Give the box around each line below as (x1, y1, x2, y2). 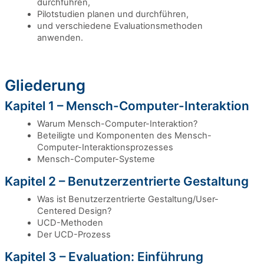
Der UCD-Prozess (37, 229, 111, 240)
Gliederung (5, 76, 85, 94)
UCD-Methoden (37, 217, 103, 228)
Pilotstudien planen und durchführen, (37, 9, 189, 19)
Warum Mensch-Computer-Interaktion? (37, 118, 197, 129)
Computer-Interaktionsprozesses (37, 142, 173, 153)
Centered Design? (37, 206, 111, 216)
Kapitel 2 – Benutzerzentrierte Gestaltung (5, 174, 249, 189)
